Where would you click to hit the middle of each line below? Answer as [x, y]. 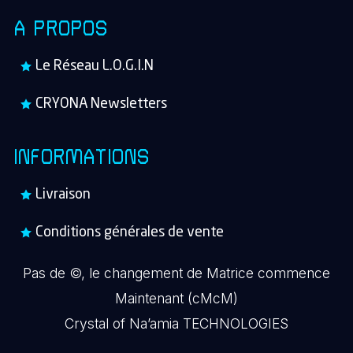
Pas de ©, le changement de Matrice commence [176, 273]
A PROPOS [61, 29]
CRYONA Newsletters [101, 104]
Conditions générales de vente [130, 232]
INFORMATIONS [82, 158]
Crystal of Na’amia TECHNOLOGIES [176, 323]
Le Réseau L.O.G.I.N [95, 66]
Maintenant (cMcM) [176, 298]
